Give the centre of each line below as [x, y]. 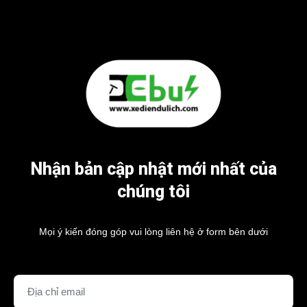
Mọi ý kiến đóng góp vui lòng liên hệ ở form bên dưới [153, 231]
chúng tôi [153, 191]
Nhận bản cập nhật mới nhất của [153, 169]
